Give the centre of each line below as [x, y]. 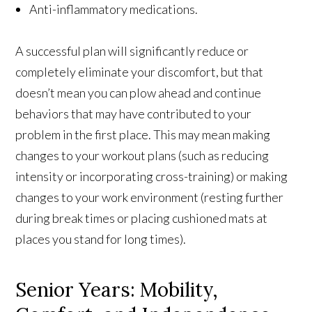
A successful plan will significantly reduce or [132, 50]
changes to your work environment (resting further [150, 197]
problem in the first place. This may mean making [143, 134]
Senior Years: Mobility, [117, 289]
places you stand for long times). [101, 239]
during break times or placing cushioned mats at [142, 218]
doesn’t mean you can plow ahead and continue [139, 92]
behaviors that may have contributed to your [134, 113]
